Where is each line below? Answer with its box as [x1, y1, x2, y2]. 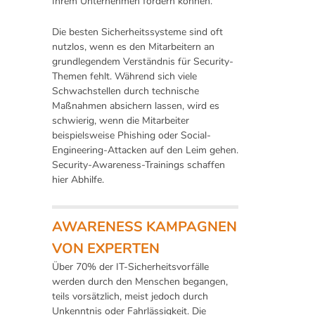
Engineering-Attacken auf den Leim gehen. [52, 143, 238, 157]
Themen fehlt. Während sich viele [52, 70, 197, 84]
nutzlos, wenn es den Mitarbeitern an [52, 40, 214, 54]
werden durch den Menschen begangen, [52, 275, 228, 289]
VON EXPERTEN [52, 239, 160, 259]
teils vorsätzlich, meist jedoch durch [52, 290, 208, 304]
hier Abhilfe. [52, 173, 104, 187]
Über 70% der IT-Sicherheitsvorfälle [52, 260, 209, 274]
